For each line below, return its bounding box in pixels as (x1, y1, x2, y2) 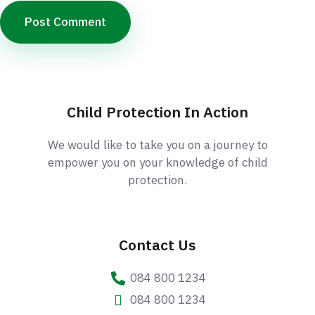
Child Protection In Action (67, 101, 248, 122)
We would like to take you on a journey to (47, 136, 268, 153)
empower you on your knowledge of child (47, 154, 268, 170)
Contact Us (119, 235, 196, 255)
